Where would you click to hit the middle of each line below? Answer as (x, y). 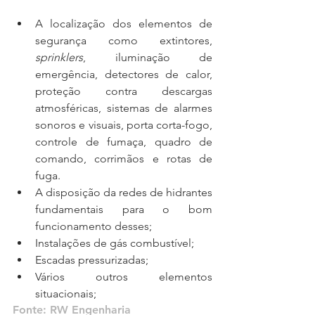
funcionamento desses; (96, 226)
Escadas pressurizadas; (95, 259)
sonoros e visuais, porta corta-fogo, (124, 124)
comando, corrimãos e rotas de (124, 158)
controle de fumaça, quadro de (124, 141)
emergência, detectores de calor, (124, 74)
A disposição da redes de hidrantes (124, 192)
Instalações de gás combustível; (117, 243)
